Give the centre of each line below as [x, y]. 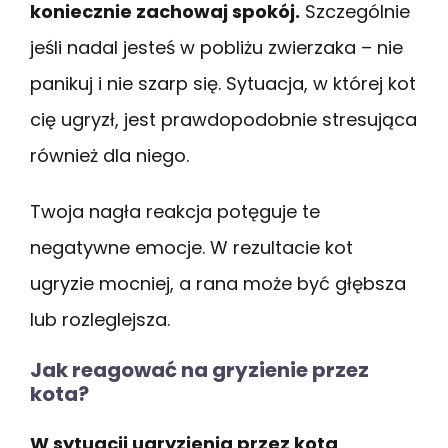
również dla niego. [109, 155]
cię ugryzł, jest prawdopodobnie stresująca [223, 119]
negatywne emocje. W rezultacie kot [191, 247]
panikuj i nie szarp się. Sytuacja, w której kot [223, 83]
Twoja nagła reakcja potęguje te [175, 211]
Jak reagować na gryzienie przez [199, 369]
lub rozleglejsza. [100, 319]
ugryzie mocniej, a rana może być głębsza [218, 283]
